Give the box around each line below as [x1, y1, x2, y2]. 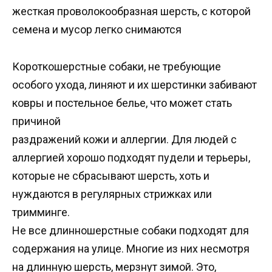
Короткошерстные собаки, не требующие [12, 59, 221, 73]
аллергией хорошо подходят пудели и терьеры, [12, 151, 250, 164]
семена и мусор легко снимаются [12, 23, 182, 36]
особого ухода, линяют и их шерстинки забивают [12, 78, 257, 91]
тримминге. [12, 205, 70, 219]
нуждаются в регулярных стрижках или [12, 187, 212, 200]
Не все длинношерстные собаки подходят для [12, 223, 249, 237]
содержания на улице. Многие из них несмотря [12, 242, 250, 255]
